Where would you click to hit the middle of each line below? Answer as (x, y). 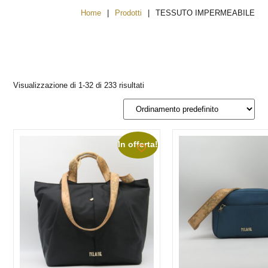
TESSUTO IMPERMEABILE (205, 13)
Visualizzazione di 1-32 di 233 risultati (79, 85)
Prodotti (128, 13)
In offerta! (138, 145)
